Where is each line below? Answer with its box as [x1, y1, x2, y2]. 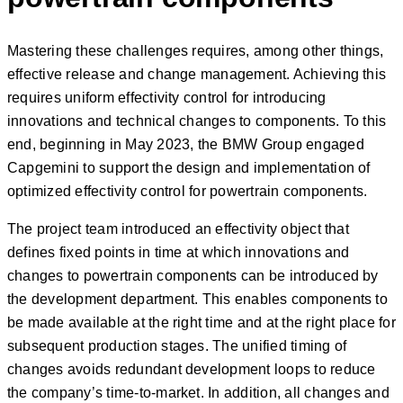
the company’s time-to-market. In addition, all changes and [7, 384, 390, 400]
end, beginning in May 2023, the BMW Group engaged [7, 136, 364, 152]
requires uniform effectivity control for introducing [7, 89, 327, 105]
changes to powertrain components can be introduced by [7, 267, 379, 283]
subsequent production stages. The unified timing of [7, 337, 347, 354]
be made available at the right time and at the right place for [7, 314, 396, 330]
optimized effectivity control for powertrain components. [7, 183, 368, 199]
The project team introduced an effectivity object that [7, 220, 349, 237]
